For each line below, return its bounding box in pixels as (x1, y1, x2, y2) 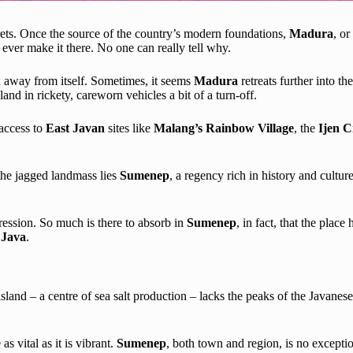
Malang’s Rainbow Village (154, 121, 294, 135)
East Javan (46, 121, 105, 135)
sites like (105, 121, 154, 135)
